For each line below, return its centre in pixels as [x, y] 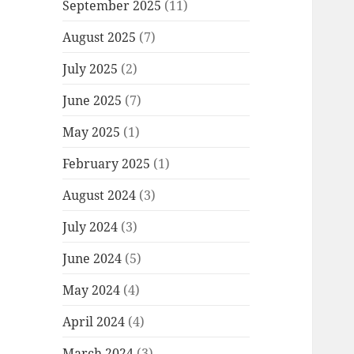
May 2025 [92, 132]
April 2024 [94, 321]
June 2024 [92, 258]
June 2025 [92, 100]
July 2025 [90, 68]
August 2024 [100, 195]
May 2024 [92, 290]
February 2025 [107, 163]
